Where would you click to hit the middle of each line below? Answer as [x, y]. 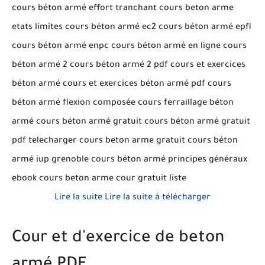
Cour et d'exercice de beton [118, 239]
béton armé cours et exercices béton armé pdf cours [122, 84]
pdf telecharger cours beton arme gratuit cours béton [125, 141]
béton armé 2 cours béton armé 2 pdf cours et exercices [129, 65]
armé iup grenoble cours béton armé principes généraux [130, 160]
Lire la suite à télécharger [158, 198]
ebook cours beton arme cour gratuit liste [99, 179]
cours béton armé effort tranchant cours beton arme [123, 9]
